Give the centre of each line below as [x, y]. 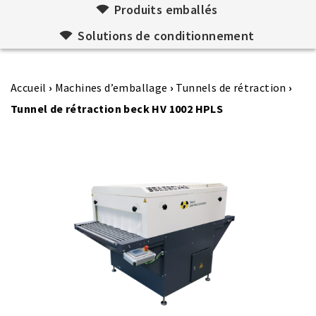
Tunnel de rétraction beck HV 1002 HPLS [117, 109]
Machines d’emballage [111, 87]
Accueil [29, 87]
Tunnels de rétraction [231, 87]
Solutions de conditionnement [166, 36]
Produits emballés [166, 10]
